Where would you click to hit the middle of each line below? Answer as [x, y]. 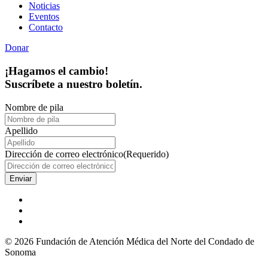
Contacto [46, 28]
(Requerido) [146, 154]
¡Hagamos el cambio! [57, 71]
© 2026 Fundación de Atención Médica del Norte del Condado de [130, 241]
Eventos [44, 17]
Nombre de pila [34, 107]
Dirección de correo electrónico [64, 154]
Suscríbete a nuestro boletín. [74, 84]
